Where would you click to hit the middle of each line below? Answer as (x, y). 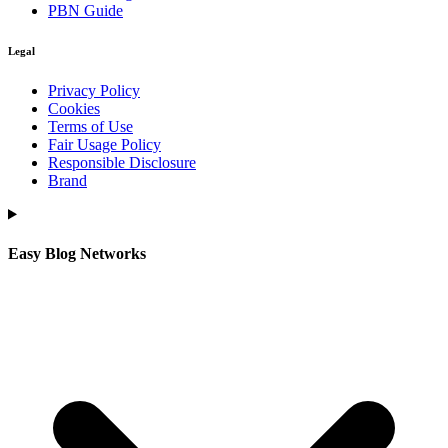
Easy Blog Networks (77, 253)
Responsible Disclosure (122, 162)
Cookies (74, 108)
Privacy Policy (94, 90)
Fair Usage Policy (104, 144)
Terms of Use (90, 126)
